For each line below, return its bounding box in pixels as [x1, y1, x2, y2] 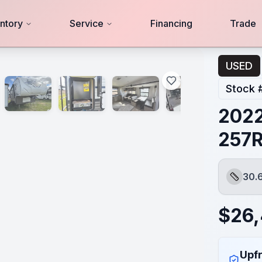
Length [225, 177, 256, 189]
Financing [150, 18, 192, 29]
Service [69, 18, 104, 29]
